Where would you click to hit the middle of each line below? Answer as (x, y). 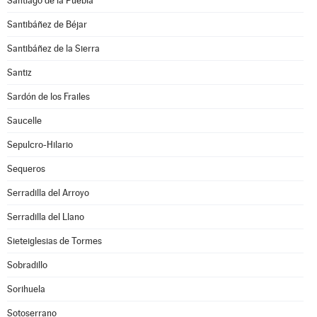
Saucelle (24, 121)
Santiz (19, 73)
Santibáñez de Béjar (47, 24)
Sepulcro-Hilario (40, 145)
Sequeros (26, 169)
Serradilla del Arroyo (48, 193)
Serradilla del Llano (46, 217)
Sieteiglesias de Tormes (54, 241)
